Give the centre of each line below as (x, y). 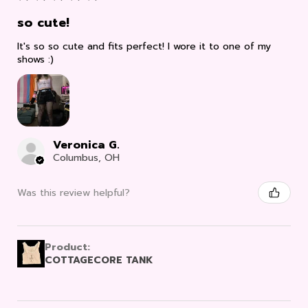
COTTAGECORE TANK (99, 261)
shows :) (35, 60)
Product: (69, 247)
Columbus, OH (86, 158)
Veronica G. (86, 145)
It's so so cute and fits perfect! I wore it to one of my (144, 47)
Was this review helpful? (74, 192)
